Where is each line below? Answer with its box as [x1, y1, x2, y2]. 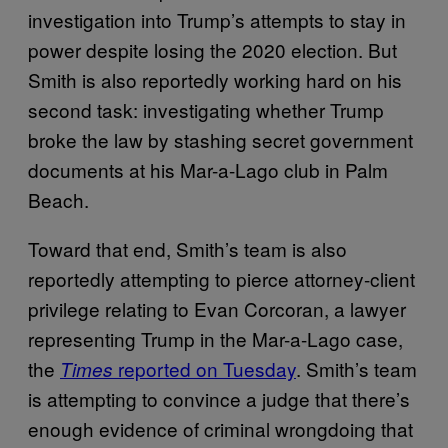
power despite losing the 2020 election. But [28, 35, 397, 63]
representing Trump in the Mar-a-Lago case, [28, 324, 403, 352]
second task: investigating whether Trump [28, 95, 384, 123]
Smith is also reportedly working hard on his [28, 65, 402, 93]
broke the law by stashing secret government [28, 125, 413, 153]
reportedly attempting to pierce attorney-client [28, 264, 415, 292]
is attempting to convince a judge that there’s [28, 384, 410, 412]
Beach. [28, 185, 94, 213]
